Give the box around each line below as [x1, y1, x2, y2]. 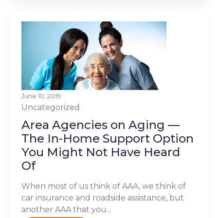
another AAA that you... [21, 205, 111, 214]
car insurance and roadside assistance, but [21, 193, 184, 202]
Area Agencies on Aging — [21, 118, 180, 132]
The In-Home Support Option [21, 131, 194, 145]
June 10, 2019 [21, 92, 61, 100]
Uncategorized [21, 103, 80, 112]
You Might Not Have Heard [21, 145, 180, 159]
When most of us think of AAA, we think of [21, 182, 186, 191]
